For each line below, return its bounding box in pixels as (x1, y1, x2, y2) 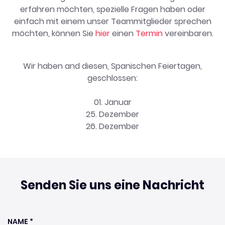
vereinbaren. (164, 28, 213, 39)
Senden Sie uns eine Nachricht (21, 177, 204, 193)
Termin (135, 28, 165, 39)
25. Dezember (86, 108, 139, 120)
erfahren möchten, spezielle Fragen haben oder (20, 4, 205, 15)
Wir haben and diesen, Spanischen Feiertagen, (23, 60, 202, 72)
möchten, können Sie (12, 28, 95, 39)
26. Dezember (86, 121, 139, 132)
